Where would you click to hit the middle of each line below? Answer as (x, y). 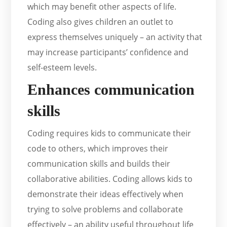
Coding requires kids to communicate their (109, 134)
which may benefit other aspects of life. (102, 7)
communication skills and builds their (99, 164)
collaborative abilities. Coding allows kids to (110, 179)
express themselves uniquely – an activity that (115, 37)
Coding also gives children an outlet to (101, 22)
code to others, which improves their (98, 149)
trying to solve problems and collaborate (105, 210)
